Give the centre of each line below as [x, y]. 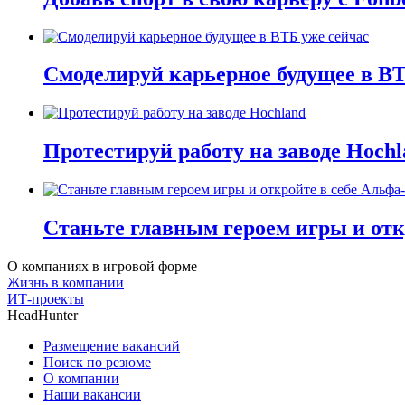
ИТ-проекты [46, 298]
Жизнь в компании [66, 282]
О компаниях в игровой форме [102, 266]
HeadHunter [42, 315]
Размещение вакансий [112, 345]
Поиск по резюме [97, 362]
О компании [81, 378]
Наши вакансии [92, 394]
